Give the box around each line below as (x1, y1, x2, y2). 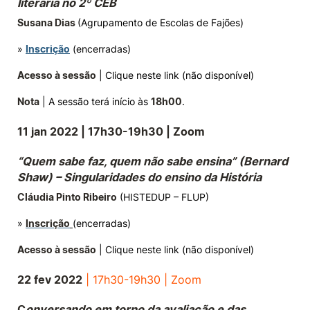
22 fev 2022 (17, 273, 82, 286)
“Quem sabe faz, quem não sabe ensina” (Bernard (17, 154, 288, 168)
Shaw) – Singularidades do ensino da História (17, 170, 262, 184)
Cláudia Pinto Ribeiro (17, 191, 117, 203)
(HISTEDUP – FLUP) (117, 191, 209, 203)
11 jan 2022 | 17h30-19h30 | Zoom (17, 125, 205, 138)
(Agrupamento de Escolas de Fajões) (77, 17, 244, 28)
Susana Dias (17, 17, 77, 28)
